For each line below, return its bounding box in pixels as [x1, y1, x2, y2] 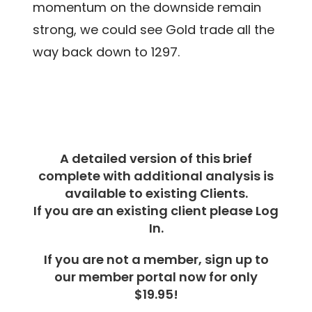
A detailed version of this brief [60, 149, 252, 167]
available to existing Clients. [64, 184, 248, 202]
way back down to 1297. [33, 42, 180, 61]
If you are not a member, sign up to [43, 250, 269, 268]
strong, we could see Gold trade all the [33, 20, 275, 38]
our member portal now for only [54, 267, 258, 286]
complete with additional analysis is [38, 166, 274, 185]
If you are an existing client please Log [33, 201, 279, 219]
